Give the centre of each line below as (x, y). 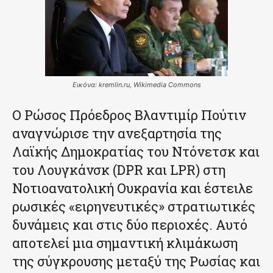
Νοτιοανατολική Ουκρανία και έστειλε (133, 188)
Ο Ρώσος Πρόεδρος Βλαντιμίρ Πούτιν (129, 115)
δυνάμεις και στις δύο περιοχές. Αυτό (130, 224)
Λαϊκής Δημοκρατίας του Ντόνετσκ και (136, 151)
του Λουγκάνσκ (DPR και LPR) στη (119, 169)
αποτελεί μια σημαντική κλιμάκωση (125, 243)
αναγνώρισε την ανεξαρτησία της (117, 133)
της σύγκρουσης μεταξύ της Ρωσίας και (136, 261)
